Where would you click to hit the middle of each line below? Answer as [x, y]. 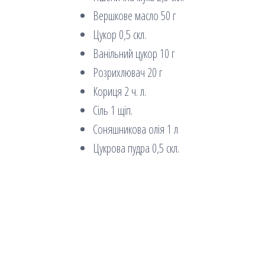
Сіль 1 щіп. [113, 110]
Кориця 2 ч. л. [119, 91]
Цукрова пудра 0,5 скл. [136, 148]
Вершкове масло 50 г [134, 15]
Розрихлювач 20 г [127, 72]
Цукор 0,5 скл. [119, 34]
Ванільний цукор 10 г [134, 53]
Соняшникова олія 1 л [135, 129]
